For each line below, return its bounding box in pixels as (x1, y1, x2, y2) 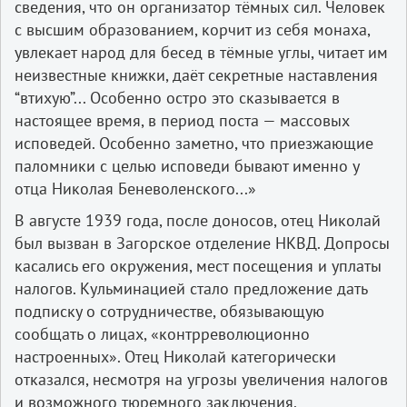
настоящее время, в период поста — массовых (15, 109, 350, 131)
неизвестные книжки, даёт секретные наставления (15, 64, 378, 85)
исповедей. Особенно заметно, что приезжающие (15, 132, 373, 154)
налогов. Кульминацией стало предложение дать (15, 277, 367, 299)
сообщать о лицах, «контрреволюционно (15, 323, 310, 344)
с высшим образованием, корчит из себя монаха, (15, 18, 370, 40)
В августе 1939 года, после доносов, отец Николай (15, 209, 381, 231)
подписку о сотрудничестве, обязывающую (15, 300, 324, 322)
